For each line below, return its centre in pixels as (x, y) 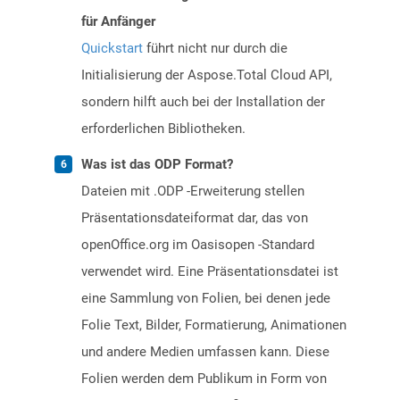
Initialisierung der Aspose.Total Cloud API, (207, 75)
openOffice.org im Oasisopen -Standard (198, 245)
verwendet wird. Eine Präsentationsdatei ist (210, 272)
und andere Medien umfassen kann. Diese (205, 352)
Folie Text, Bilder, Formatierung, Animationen (214, 325)
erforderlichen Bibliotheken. (163, 129)
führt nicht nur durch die (215, 49)
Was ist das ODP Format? (157, 165)
